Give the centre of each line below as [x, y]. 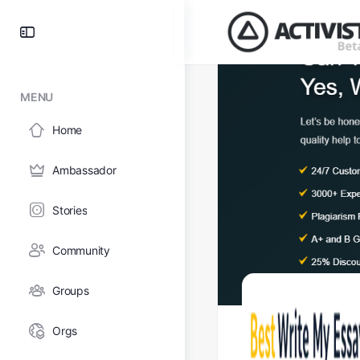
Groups [71, 290]
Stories [70, 210]
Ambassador [84, 170]
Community [81, 250]
